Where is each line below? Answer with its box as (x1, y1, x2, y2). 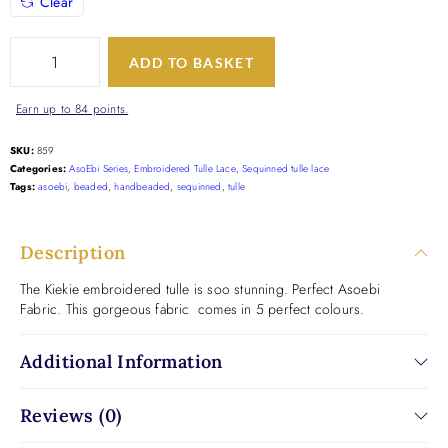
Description (20, 241, 126, 264)
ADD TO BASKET (129, 53, 255, 71)
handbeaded (114, 179, 171, 194)
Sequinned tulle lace (242, 161, 330, 176)
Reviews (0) (20, 404, 122, 427)
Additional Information (20, 350, 223, 373)
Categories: (10, 161, 67, 176)
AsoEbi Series (69, 161, 129, 176)
